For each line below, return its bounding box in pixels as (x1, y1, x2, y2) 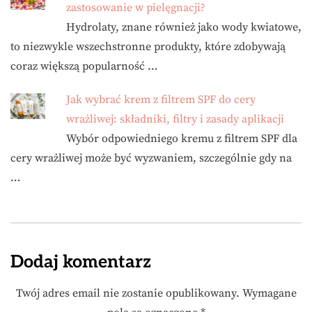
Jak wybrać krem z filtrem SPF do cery (66, 92, 256, 107)
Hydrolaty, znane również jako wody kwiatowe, (66, 19, 302, 34)
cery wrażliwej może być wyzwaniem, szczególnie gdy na (10, 150, 292, 165)
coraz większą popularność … (10, 58, 157, 73)
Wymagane (242, 286, 297, 300)
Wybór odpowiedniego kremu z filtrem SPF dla (66, 131, 297, 146)
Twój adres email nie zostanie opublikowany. (15, 286, 240, 300)
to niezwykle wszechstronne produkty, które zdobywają (10, 39, 286, 54)
